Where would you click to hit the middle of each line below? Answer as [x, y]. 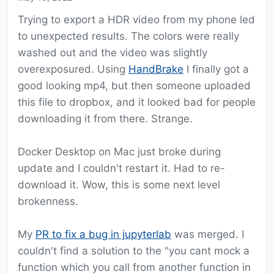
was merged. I [208, 235]
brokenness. [48, 202]
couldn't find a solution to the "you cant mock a [134, 251]
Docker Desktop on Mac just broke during [119, 152]
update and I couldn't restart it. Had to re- [121, 168]
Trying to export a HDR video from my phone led [136, 20]
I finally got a [216, 69]
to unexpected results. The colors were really [128, 36]
